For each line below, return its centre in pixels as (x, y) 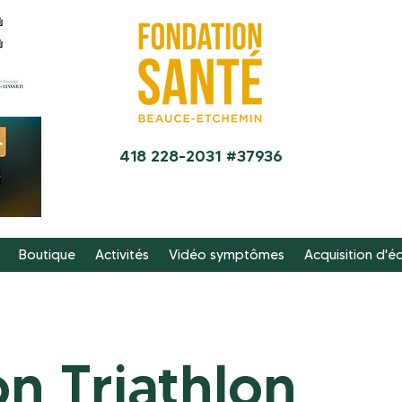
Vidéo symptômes (227, 255)
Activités (122, 255)
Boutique (47, 255)
